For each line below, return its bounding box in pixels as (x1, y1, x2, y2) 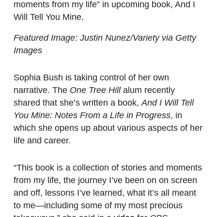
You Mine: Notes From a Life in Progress (14, 110, 170, 120)
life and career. (14, 136, 71, 145)
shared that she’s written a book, (14, 98, 141, 108)
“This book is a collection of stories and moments (14, 163, 202, 172)
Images (14, 46, 42, 55)
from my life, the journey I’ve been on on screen (14, 175, 197, 185)
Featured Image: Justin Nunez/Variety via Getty (14, 33, 196, 43)
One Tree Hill (70, 85, 121, 95)
